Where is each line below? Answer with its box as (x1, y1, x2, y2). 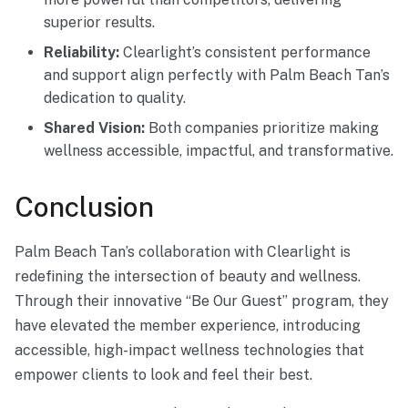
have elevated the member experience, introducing (15, 316, 361, 334)
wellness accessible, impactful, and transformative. (44, 141, 393, 159)
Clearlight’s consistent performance (119, 43, 371, 61)
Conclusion (15, 189, 154, 223)
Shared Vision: (44, 118, 145, 137)
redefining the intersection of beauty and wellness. (15, 267, 361, 285)
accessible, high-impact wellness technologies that (15, 341, 364, 359)
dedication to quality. (44, 88, 186, 107)
